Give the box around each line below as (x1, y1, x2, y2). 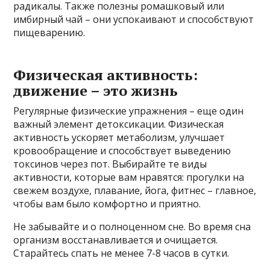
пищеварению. (13, 25, 86, 39)
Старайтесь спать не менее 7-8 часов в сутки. (13, 246, 230, 260)
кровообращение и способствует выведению (13, 143, 231, 157)
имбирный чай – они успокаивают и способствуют (13, 12, 254, 26)
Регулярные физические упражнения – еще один (13, 104, 244, 118)
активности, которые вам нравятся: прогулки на (13, 170, 245, 184)
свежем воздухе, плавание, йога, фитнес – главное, (13, 183, 257, 197)
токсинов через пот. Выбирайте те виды (13, 157, 207, 171)
